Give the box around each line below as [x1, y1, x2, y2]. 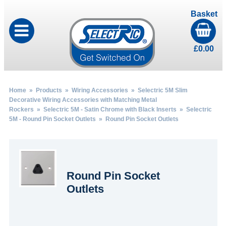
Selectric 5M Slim [137, 87, 188, 94]
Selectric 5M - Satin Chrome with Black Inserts [43, 106, 177, 113]
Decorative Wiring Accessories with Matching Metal [9, 96, 157, 103]
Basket [190, 10, 217, 18]
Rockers [9, 106, 34, 113]
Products [35, 87, 62, 94]
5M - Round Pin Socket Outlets [9, 116, 96, 123]
